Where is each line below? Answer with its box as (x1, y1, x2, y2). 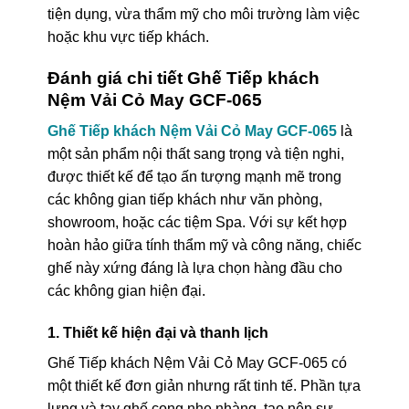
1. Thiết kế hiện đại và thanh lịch (47, 324, 268, 341)
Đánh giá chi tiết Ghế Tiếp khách (47, 68, 320, 88)
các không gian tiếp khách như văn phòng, (47, 192, 322, 208)
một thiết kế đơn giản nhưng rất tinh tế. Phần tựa (47, 377, 361, 393)
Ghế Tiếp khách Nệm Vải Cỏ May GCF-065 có (47, 354, 347, 371)
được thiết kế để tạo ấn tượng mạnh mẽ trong (47, 169, 341, 185)
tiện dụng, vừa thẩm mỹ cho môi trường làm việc (47, 5, 360, 22)
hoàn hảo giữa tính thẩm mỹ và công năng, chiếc (47, 237, 362, 254)
